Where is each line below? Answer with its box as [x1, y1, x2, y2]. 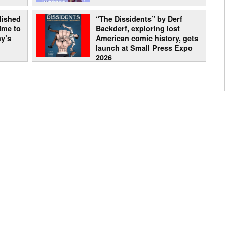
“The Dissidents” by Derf [95, 14, 182, 24]
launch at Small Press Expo [95, 43, 193, 53]
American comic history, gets [95, 33, 198, 44]
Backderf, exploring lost [95, 23, 180, 34]
